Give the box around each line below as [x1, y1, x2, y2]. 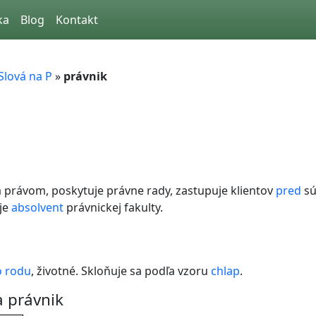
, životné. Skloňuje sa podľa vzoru [31, 263, 211, 279]
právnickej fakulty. [63, 200, 163, 215]
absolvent [11, 200, 63, 215]
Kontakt [56, 12, 98, 28]
